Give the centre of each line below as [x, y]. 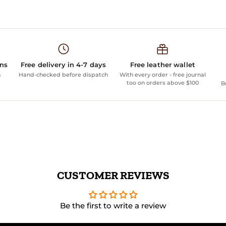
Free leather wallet [163, 64]
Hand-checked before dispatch [64, 74]
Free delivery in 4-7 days [64, 64]
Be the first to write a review [113, 205]
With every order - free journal [162, 74]
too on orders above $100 [162, 82]
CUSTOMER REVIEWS [113, 175]
